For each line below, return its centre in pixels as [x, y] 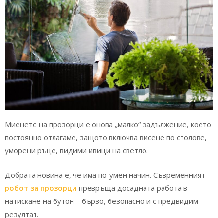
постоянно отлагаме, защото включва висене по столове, [106, 137]
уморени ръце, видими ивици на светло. [77, 151]
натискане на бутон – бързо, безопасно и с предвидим [101, 201]
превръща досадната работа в [132, 188]
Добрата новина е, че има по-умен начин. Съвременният [105, 174]
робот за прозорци [41, 188]
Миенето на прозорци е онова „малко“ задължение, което [108, 124]
